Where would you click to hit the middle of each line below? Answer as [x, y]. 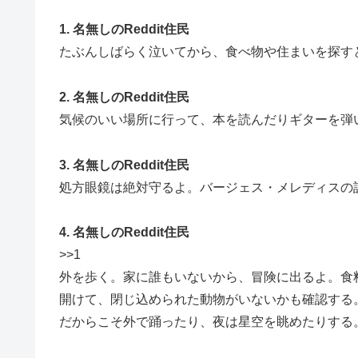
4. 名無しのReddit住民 [124, 233]
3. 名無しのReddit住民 [124, 165]
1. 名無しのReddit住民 [124, 29]
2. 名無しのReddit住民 [124, 97]
